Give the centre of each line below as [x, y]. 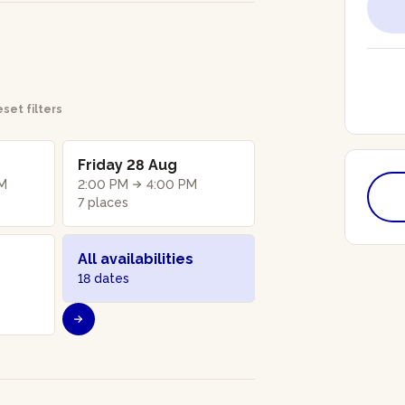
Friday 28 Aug [128, 165]
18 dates [104, 278]
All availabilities [136, 259]
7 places [104, 202]
